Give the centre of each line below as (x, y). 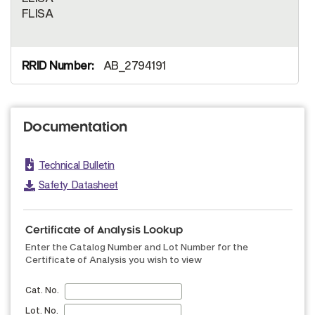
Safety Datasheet (78, 185)
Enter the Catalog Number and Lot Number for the (137, 247)
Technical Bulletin (76, 165)
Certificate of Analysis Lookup (104, 231)
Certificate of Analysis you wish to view (114, 260)
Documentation (75, 128)
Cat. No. (42, 290)
